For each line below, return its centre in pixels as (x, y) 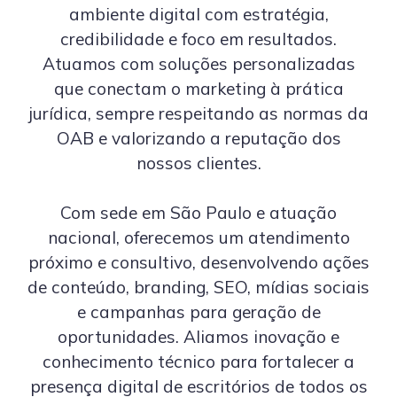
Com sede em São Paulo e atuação (198, 213)
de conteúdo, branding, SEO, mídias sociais (198, 287)
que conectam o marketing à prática (198, 89)
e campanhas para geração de (198, 312)
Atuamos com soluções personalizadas (198, 64)
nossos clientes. (198, 163)
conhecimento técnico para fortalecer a (198, 362)
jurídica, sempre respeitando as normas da (198, 113)
